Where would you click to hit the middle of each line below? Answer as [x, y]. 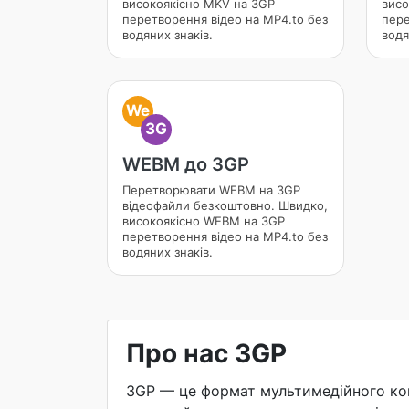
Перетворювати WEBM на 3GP [211, 190]
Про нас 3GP [206, 353]
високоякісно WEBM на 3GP [204, 221]
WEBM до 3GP [186, 164]
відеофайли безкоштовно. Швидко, [225, 205]
